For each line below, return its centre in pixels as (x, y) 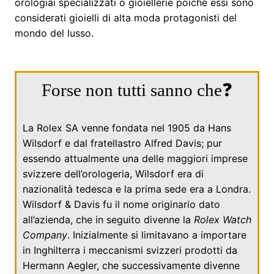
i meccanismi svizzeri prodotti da (159, 250)
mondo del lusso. (54, 33)
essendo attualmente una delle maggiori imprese (135, 158)
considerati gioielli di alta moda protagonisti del (126, 17)
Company (45, 235)
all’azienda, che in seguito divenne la (108, 219)
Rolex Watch (223, 219)
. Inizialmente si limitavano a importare (157, 235)
